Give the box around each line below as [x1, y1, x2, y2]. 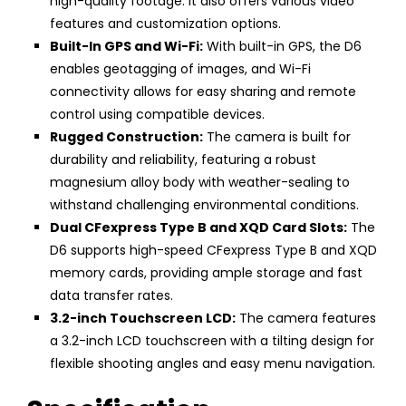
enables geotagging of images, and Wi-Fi [50, 59, 311, 78]
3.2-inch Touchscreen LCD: [50, 308, 236, 327]
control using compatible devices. [50, 104, 265, 123]
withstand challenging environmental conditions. [50, 195, 359, 214]
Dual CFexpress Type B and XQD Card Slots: [50, 217, 347, 237]
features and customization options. [50, 14, 281, 33]
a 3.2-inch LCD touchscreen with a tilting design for [50, 331, 374, 350]
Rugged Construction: [50, 127, 203, 146]
